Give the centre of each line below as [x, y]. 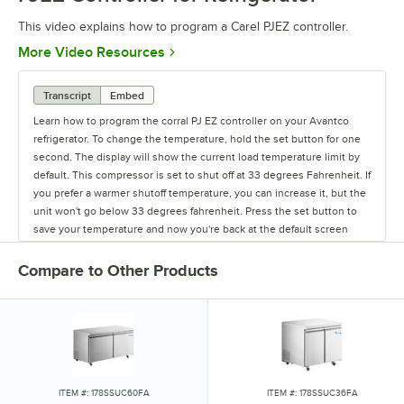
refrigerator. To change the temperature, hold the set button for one [197, 138]
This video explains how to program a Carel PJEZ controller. [183, 26]
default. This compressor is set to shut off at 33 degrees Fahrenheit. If [202, 174]
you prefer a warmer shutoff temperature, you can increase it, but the [200, 193]
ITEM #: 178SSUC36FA [312, 392]
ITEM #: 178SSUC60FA [104, 392]
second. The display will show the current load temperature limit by [197, 156]
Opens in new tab [220, 51]
